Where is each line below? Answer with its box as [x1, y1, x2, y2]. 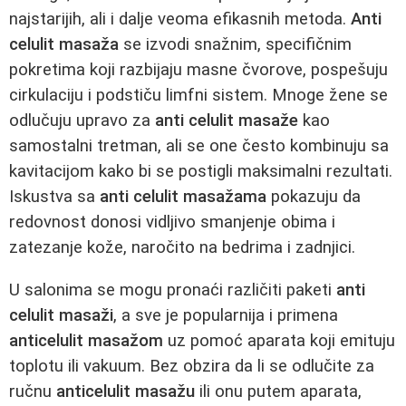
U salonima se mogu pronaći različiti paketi [9, 279, 336, 300]
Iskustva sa [9, 186, 100, 207]
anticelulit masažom [9, 330, 163, 351]
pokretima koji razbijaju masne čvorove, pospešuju [9, 59, 388, 80]
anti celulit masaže [155, 110, 298, 130]
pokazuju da [266, 186, 361, 207]
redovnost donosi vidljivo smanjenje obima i [9, 211, 335, 232]
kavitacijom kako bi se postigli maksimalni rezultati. [9, 160, 392, 181]
